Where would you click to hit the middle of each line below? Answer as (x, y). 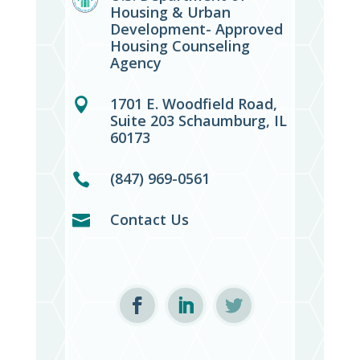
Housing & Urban (171, 12)
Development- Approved (197, 29)
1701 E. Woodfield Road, (194, 104)
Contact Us (150, 220)
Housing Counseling (180, 46)
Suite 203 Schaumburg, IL (199, 121)
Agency (136, 63)
